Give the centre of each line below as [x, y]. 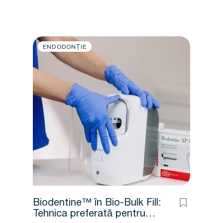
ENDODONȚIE [65, 47]
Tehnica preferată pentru [89, 215]
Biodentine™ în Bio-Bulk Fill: [97, 204]
